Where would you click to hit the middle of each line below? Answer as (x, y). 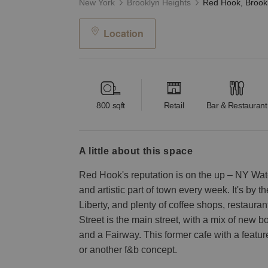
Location (123, 33)
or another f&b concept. (128, 249)
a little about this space (139, 151)
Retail (174, 106)
